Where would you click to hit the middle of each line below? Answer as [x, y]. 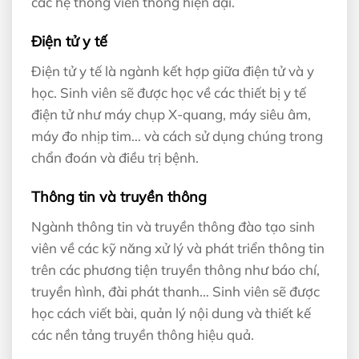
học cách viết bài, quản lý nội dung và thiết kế [171, 313]
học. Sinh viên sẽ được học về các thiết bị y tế [169, 92]
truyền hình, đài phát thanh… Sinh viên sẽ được [175, 291]
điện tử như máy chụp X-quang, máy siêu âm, [171, 114]
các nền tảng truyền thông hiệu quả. [143, 334]
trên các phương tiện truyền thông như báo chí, [175, 269]
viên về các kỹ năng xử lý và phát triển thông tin [178, 248]
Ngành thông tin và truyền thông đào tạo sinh [173, 226]
